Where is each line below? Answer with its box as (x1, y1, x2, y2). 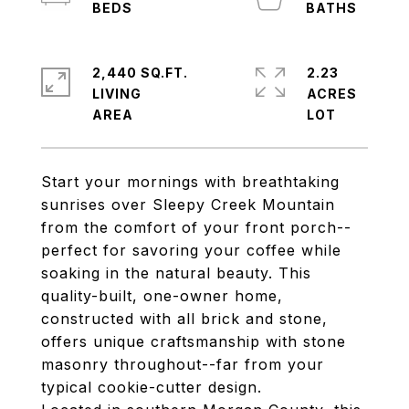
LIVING (92, 86, 142, 101)
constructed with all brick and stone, (41, 309, 328, 328)
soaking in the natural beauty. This (41, 264, 311, 282)
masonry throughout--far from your (41, 355, 324, 373)
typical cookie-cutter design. (41, 378, 262, 396)
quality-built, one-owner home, (41, 287, 283, 305)
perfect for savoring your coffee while (41, 241, 341, 259)
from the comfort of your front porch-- (41, 218, 351, 236)
